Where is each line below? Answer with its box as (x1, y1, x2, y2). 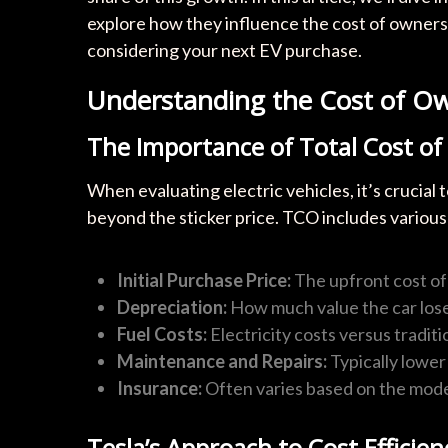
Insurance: (117, 377, 202, 399)
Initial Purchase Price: (117, 269, 291, 291)
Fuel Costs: (117, 323, 207, 345)
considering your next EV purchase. (87, 39, 362, 61)
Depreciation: (117, 296, 227, 318)
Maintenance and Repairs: (117, 350, 327, 372)
